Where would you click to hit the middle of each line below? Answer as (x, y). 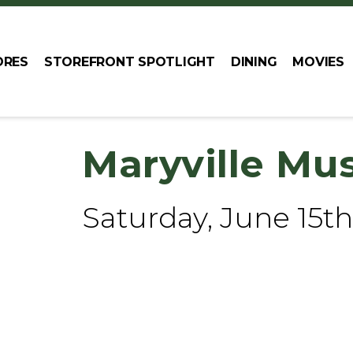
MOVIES (318, 61)
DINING (254, 61)
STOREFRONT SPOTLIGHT (129, 61)
